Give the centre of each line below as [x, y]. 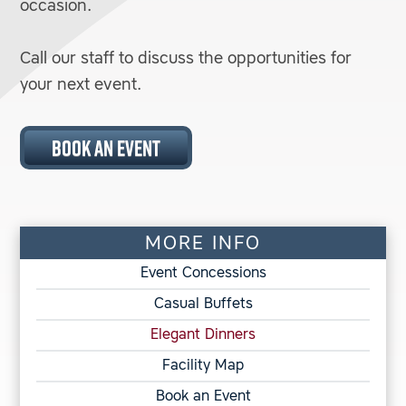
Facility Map [203, 366]
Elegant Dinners [203, 335]
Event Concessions [203, 273]
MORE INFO [203, 244]
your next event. [81, 86]
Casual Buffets [203, 304]
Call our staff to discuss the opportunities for [186, 59]
